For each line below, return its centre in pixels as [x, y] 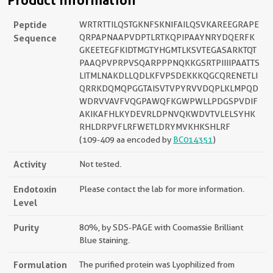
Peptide [30, 25]
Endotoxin [35, 189]
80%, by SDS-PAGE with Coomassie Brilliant [161, 227]
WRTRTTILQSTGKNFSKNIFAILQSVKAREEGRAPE [169, 24]
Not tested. [100, 164]
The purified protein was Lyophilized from [157, 264]
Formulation [40, 265]
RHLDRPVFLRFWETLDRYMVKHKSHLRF [155, 127]
